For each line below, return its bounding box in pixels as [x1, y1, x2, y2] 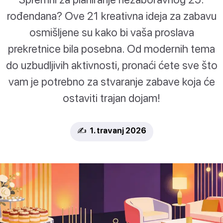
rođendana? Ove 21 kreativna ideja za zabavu [6, 9, 217, 23]
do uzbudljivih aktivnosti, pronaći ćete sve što [5, 58, 218, 72]
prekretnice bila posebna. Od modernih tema [8, 42, 215, 56]
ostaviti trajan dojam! [63, 91, 160, 105]
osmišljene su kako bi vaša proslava [29, 25, 194, 39]
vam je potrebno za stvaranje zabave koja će [8, 75, 215, 89]
